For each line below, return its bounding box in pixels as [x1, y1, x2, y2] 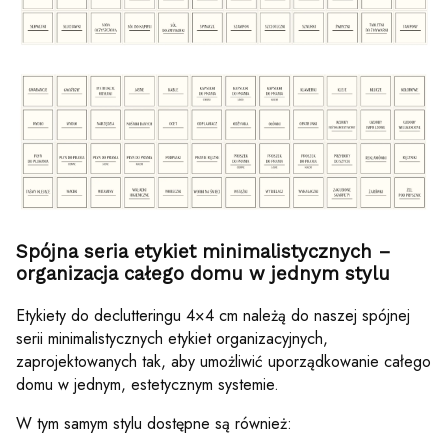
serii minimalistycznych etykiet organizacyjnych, [16, 327, 328, 351]
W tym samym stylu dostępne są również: [16, 412, 292, 436]
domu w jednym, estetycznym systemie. [16, 373, 279, 397]
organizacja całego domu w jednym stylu [16, 263, 390, 286]
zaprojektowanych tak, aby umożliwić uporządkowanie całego [16, 350, 431, 374]
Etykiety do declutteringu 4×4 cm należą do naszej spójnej [16, 304, 410, 328]
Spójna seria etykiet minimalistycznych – [16, 241, 391, 264]
